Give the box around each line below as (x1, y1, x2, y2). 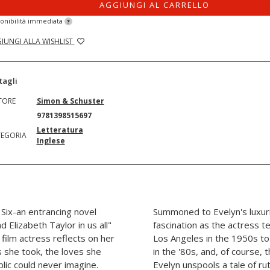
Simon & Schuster (36, 96, 104, 106)
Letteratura (36, 125, 83, 135)
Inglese (36, 136, 65, 146)
